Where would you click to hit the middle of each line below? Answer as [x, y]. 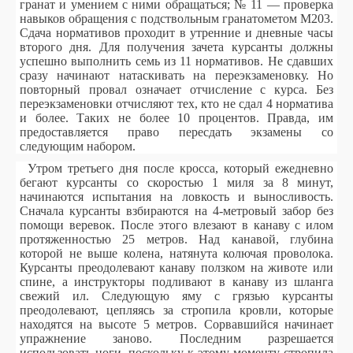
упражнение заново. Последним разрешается [176, 338]
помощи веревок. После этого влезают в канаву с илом [176, 225]
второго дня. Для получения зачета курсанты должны [176, 47]
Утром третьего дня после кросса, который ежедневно [180, 168]
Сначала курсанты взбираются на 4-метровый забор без [176, 211]
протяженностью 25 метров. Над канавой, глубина [176, 239]
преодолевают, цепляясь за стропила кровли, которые [176, 310]
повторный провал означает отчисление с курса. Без [176, 89]
